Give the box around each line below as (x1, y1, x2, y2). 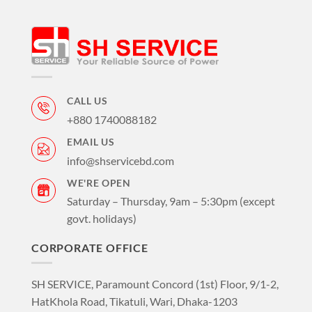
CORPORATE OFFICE (31, 241, 148, 255)
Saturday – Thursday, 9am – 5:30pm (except (67, 194, 275, 208)
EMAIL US (67, 136, 115, 148)
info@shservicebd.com (67, 153, 174, 167)
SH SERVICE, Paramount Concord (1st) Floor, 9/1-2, (31, 276, 279, 290)
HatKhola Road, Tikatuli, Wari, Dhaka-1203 (31, 294, 237, 308)
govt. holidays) (67, 212, 136, 226)
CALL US (67, 95, 108, 107)
